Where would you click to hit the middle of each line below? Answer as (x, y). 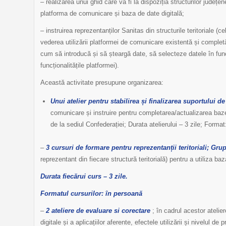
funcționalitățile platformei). (80, 66)
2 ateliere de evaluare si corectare (98, 211)
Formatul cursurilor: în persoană (91, 194)
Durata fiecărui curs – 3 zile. (84, 177)
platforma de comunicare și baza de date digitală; (112, 14)
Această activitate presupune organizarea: (102, 83)
